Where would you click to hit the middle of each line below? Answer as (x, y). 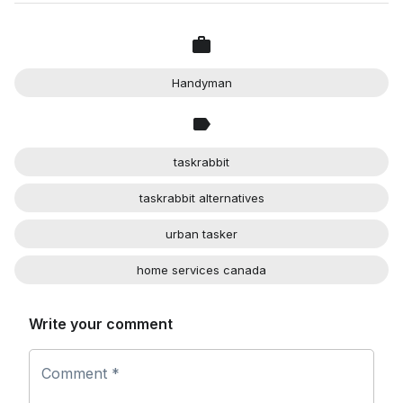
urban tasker (201, 233)
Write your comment (103, 324)
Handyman (201, 82)
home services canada (201, 269)
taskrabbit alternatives (201, 197)
